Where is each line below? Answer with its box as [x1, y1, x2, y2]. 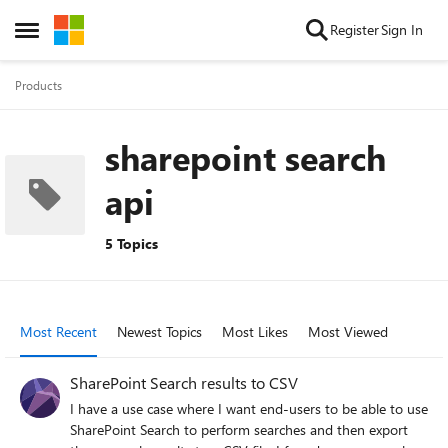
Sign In [381, 20, 423, 39]
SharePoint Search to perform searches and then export [70, 420, 408, 439]
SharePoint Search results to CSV [70, 372, 298, 393]
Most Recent [20, 322, 97, 341]
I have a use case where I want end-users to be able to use [70, 399, 428, 418]
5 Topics [105, 234, 158, 253]
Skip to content [74, 20, 167, 39]
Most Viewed [308, 322, 388, 341]
